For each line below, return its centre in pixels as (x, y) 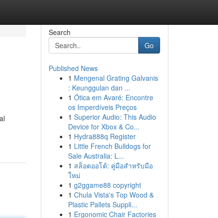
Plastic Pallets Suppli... (102, 204)
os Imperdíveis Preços (102, 107)
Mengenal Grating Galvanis (116, 78)
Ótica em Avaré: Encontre (113, 97)
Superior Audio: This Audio (115, 117)
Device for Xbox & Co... (104, 127)
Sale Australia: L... (96, 156)
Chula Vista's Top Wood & (114, 195)
